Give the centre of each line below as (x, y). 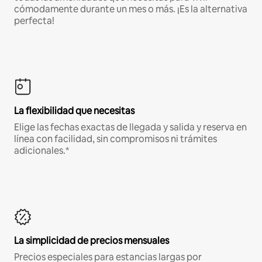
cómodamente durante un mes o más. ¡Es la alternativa (131, 9)
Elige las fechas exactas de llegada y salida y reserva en (130, 127)
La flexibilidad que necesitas (74, 111)
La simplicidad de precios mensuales (92, 241)
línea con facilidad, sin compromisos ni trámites (116, 139)
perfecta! (34, 21)
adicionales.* (42, 151)
